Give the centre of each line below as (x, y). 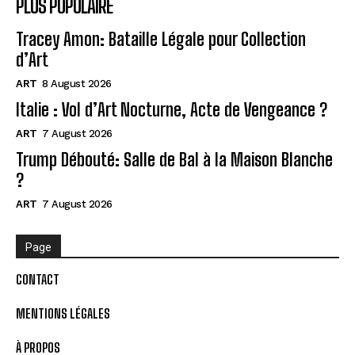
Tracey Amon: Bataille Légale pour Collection (161, 39)
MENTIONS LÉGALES (63, 313)
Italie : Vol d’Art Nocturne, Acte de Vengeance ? (172, 109)
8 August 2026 (77, 83)
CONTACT (38, 279)
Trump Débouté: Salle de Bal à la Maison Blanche (174, 159)
